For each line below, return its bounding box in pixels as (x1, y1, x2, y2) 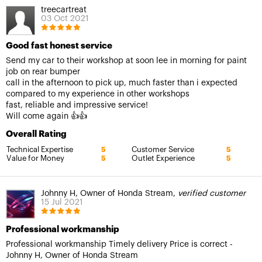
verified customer (178, 189, 246, 198)
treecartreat (41, 5, 87, 14)
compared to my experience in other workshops (6, 89, 189, 98)
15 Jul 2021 (41, 198, 83, 206)
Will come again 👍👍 (6, 112, 87, 120)
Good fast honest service (6, 41, 112, 50)
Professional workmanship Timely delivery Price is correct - (6, 240, 233, 249)
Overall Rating (6, 129, 67, 139)
